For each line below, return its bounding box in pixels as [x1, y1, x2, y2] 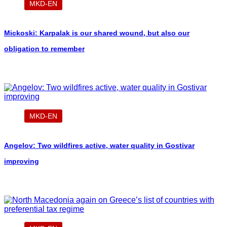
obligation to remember [4, 45, 85, 53]
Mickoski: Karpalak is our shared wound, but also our [4, 29, 190, 37]
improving [4, 157, 39, 165]
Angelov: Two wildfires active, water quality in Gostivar [4, 141, 195, 149]
